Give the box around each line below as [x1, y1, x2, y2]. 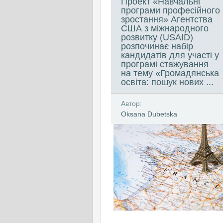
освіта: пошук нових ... [121, 77, 214, 87]
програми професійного [121, 5, 220, 15]
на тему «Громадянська [121, 68, 219, 78]
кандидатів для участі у [121, 50, 219, 60]
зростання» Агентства [121, 14, 213, 24]
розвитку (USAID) [121, 32, 193, 42]
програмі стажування [121, 59, 209, 69]
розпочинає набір [121, 41, 193, 51]
